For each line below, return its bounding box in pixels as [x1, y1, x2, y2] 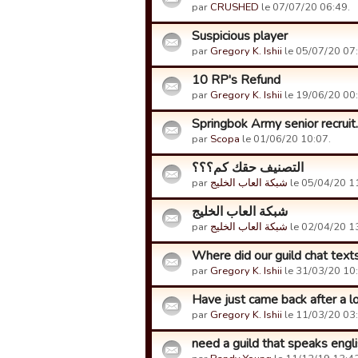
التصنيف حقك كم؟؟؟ [192, 159, 304, 177]
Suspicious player [192, 27, 288, 45]
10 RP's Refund [192, 71, 280, 89]
